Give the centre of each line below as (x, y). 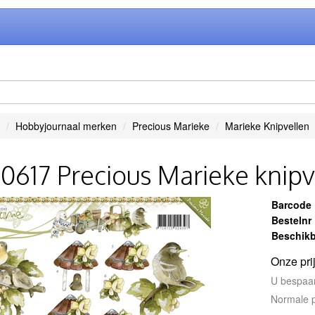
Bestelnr (292, 220)
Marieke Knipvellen (267, 126)
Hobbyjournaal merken (66, 126)
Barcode (292, 205)
